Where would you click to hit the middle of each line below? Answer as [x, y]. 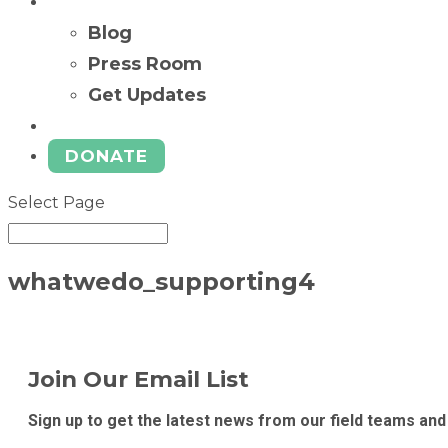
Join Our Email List [138, 378]
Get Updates [147, 95]
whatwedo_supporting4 [161, 281]
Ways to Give [110, 126]
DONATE [106, 156]
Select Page [56, 202]
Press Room [145, 64]
